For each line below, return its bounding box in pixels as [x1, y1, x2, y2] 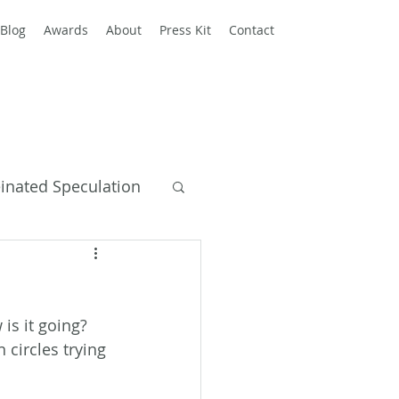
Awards [44, 21, 88, 38]
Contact [229, 21, 274, 38]
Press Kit [159, 21, 211, 38]
